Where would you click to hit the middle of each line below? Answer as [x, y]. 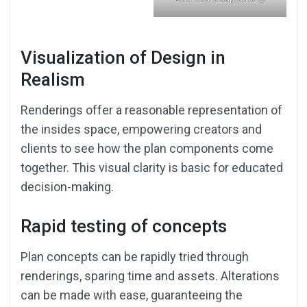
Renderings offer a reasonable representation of [151, 110]
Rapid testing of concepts [124, 226]
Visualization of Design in [123, 58]
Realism [53, 80]
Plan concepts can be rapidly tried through [135, 257]
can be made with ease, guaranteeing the [132, 295]
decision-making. [67, 187]
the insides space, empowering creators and [141, 130]
